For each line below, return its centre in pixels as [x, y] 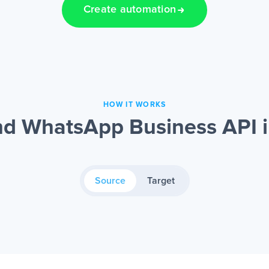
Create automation [130, 10]
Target [161, 181]
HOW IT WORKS [134, 105]
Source [110, 181]
